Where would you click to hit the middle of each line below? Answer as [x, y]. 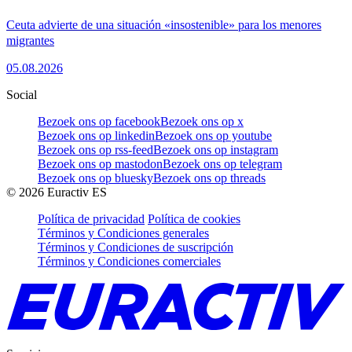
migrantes [30, 41]
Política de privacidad [91, 219]
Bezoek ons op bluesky [95, 178]
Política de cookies [194, 219]
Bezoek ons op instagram [216, 150]
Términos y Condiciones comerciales [129, 262]
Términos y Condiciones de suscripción [136, 247]
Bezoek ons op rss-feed [95, 150]
